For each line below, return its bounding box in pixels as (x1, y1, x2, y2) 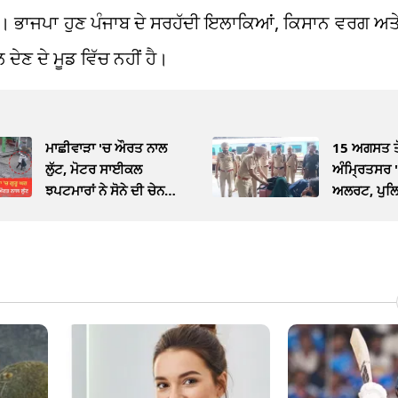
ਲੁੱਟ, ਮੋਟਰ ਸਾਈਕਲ (45, 160, 143, 179)
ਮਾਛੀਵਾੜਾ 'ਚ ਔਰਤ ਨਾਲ (45, 139, 168, 157)
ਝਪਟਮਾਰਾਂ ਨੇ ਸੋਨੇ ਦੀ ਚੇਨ (45, 181, 165, 200)
